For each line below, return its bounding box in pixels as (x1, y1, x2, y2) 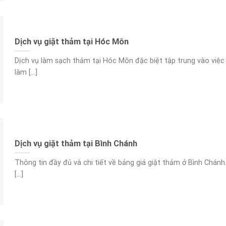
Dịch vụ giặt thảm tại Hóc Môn (14, 36, 129, 46)
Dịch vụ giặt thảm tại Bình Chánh (14, 138, 137, 148)
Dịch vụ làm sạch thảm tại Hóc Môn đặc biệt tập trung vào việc (14, 56, 224, 66)
